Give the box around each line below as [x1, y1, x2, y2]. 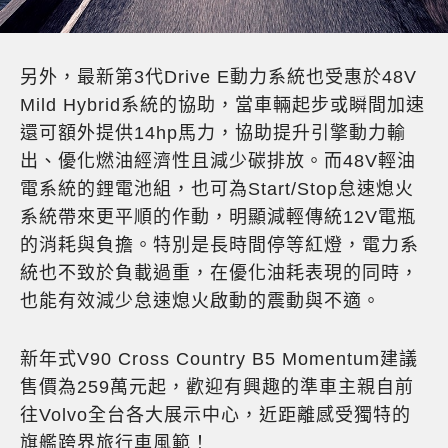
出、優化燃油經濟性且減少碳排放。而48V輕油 [20, 151, 416, 172]
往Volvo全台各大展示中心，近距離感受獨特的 [20, 405, 411, 426]
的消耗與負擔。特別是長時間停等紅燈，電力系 [20, 235, 419, 256]
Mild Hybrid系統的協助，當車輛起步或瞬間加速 [20, 95, 425, 116]
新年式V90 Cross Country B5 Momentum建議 [20, 349, 418, 370]
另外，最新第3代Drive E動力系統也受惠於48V [20, 67, 417, 88]
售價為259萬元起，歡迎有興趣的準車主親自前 [20, 377, 414, 398]
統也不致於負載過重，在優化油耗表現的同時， [20, 263, 419, 284]
